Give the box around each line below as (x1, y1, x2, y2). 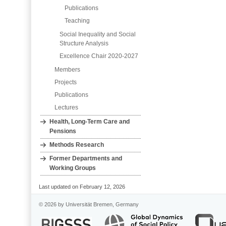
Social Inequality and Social (60, 31, 136, 38)
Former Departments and (49, 155, 122, 162)
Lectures (54, 104, 78, 111)
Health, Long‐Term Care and (49, 118, 130, 125)
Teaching (65, 17, 90, 24)
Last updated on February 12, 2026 (39, 184, 125, 190)
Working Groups (49, 164, 96, 172)
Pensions (49, 128, 76, 135)
